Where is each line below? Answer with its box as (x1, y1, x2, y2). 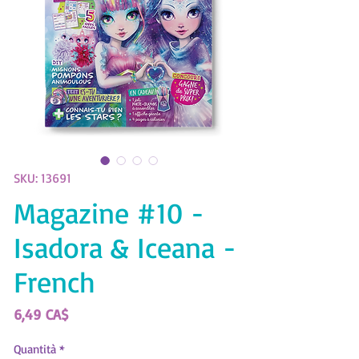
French (14, 263, 95, 300)
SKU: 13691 (14, 169, 71, 186)
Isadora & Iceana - (14, 228, 236, 265)
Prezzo (67, 304, 108, 322)
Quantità (14, 341, 56, 357)
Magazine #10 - (14, 194, 204, 231)
